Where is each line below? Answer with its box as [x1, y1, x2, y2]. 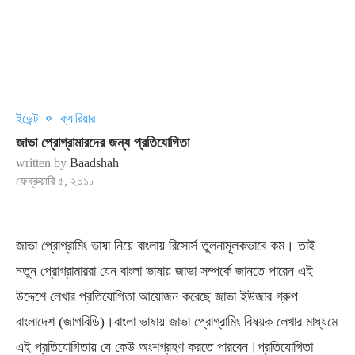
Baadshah [70, 156, 119, 170]
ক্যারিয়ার [60, 112, 95, 125]
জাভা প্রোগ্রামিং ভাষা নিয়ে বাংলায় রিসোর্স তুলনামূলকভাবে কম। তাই [16, 238, 315, 254]
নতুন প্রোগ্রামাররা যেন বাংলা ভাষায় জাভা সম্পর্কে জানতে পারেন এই [16, 263, 313, 279]
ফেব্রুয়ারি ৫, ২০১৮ [16, 174, 95, 188]
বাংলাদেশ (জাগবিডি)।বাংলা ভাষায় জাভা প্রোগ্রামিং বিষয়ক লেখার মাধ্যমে [16, 314, 338, 330]
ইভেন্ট [16, 112, 38, 125]
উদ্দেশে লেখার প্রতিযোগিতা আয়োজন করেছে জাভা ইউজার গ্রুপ [16, 288, 298, 304]
